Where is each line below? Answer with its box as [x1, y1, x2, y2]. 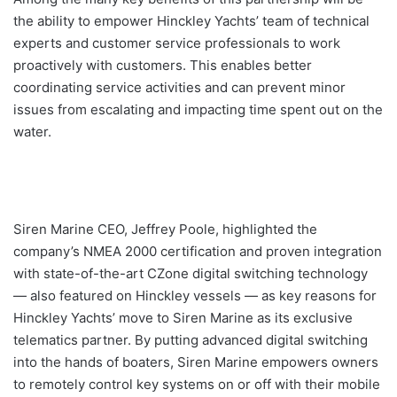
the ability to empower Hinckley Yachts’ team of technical [13, 12, 370, 29]
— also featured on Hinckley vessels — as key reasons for [13, 287, 377, 304]
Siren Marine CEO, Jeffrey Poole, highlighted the [13, 221, 317, 237]
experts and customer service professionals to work [13, 35, 340, 51]
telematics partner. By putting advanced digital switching [13, 331, 368, 348]
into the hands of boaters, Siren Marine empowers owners [13, 354, 378, 370]
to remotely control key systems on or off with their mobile [13, 376, 380, 393]
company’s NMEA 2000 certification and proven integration [13, 243, 382, 260]
